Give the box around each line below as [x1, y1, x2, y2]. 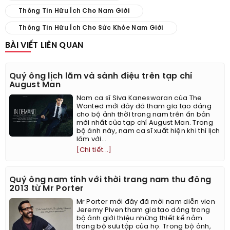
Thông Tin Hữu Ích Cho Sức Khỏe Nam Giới [18, 24, 164, 31]
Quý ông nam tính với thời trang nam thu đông [9, 175, 212, 184]
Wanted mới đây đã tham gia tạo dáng [76, 103, 212, 110]
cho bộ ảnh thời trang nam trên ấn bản [76, 111, 210, 118]
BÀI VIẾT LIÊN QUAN [5, 41, 84, 50]
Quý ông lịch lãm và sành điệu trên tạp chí [9, 71, 193, 81]
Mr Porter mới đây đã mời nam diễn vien [76, 198, 215, 205]
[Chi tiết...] [76, 146, 112, 154]
